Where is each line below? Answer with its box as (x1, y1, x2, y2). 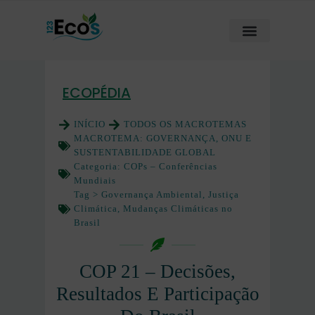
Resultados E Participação (56, 283, 259, 304)
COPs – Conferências (124, 161, 217, 172)
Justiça (208, 189, 239, 200)
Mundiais (74, 175, 116, 186)
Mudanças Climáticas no (123, 203, 233, 214)
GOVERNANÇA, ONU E (146, 133, 252, 143)
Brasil (74, 217, 101, 228)
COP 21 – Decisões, (79, 261, 236, 282)
